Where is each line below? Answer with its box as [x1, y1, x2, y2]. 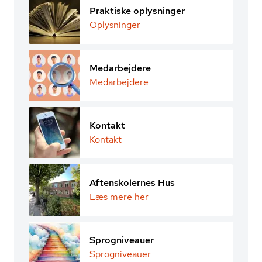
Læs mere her [89, 191, 149, 203]
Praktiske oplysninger [89, 5, 185, 17]
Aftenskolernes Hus [89, 177, 175, 189]
